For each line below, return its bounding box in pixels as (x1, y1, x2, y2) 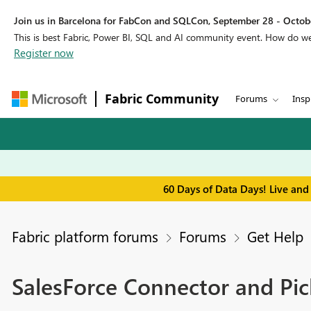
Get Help (246, 226, 303, 246)
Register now (14, 46, 74, 60)
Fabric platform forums (11, 226, 158, 246)
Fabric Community (105, 90, 219, 107)
